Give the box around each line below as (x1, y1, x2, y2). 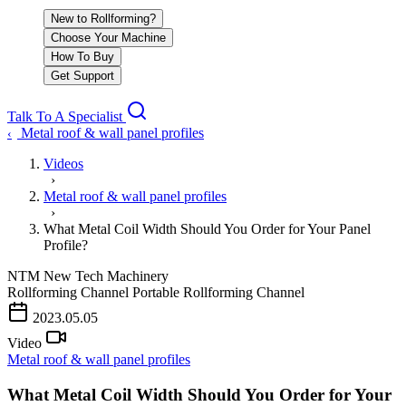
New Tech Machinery (43, 268, 169, 284)
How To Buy (51, 50, 114, 63)
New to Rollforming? (51, 12, 156, 25)
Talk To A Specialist (7, 109, 126, 124)
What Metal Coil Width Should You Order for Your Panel (43, 221, 371, 237)
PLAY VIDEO (168, 303, 238, 317)
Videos (43, 156, 83, 171)
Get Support (51, 69, 114, 82)
